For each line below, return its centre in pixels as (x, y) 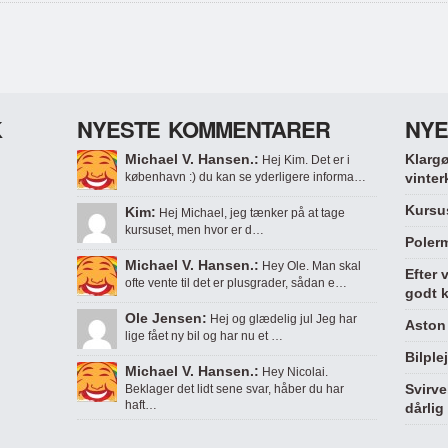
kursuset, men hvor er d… (194, 230)
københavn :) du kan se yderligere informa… (245, 177)
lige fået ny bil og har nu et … (204, 336)
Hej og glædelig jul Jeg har (282, 319)
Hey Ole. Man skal (310, 266)
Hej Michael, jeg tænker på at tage (250, 213)
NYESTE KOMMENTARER (203, 129)
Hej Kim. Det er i (304, 160)
